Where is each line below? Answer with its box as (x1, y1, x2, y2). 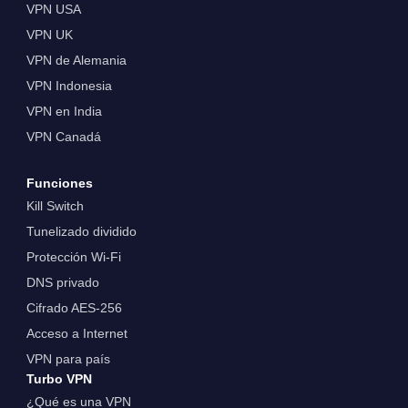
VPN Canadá (25, 129, 101, 145)
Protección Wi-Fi (25, 249, 121, 264)
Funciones (25, 175, 93, 190)
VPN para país (25, 351, 110, 366)
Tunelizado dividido (25, 223, 137, 239)
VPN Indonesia (25, 78, 112, 94)
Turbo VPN (25, 371, 92, 386)
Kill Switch (25, 198, 84, 213)
